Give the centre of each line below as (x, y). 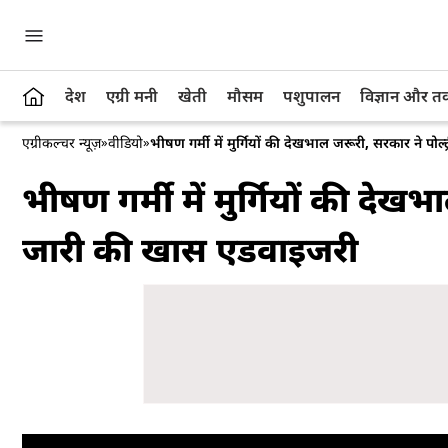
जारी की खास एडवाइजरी (190, 249)
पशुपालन (311, 96)
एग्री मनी (132, 96)
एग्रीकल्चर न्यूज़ (61, 142)
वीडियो (125, 142)
